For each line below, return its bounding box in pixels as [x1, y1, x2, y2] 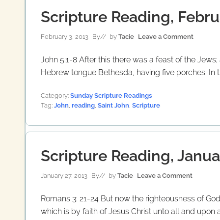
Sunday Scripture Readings [70, 91, 152, 99]
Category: [41, 91, 70, 99]
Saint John [98, 101, 129, 109]
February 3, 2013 [41, 32, 88, 40]
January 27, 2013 [41, 171, 87, 179]
